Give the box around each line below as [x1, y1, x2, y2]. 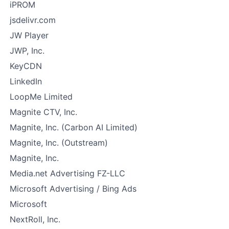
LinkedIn [10, 76, 42, 86]
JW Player [10, 30, 49, 40]
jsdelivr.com [10, 15, 56, 25]
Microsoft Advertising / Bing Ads [10, 184, 136, 194]
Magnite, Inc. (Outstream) [10, 138, 108, 148]
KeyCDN [10, 61, 42, 71]
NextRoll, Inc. [10, 214, 60, 224]
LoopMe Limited [10, 91, 73, 102]
